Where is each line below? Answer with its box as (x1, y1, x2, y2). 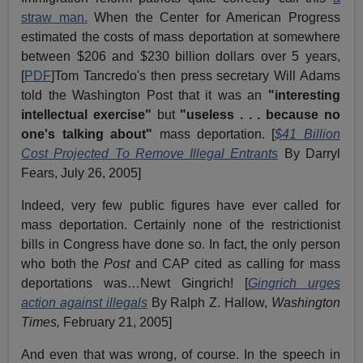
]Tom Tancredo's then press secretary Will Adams (51, 69, 340, 83)
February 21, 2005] (63, 315, 173, 330)
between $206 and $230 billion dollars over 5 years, (21, 49, 340, 64)
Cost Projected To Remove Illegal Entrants (21, 147, 279, 161)
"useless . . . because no (180, 108, 340, 122)
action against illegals (21, 296, 147, 310)
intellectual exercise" (21, 108, 152, 122)
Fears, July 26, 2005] (21, 166, 142, 181)
